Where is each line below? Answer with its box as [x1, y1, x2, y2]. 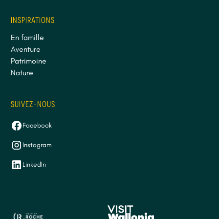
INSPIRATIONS [11, 15, 55, 24]
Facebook [22, 121, 52, 130]
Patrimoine [11, 56, 47, 66]
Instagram [22, 141, 52, 150]
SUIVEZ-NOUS [11, 99, 56, 109]
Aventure [11, 44, 41, 54]
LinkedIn [22, 160, 46, 169]
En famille [11, 32, 44, 42]
